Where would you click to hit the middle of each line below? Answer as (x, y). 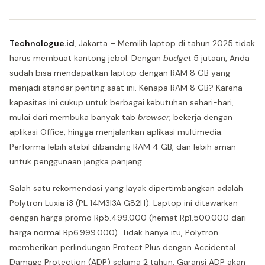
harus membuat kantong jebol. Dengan (86, 58)
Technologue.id (42, 43)
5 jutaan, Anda (220, 58)
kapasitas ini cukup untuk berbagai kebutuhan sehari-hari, (122, 102)
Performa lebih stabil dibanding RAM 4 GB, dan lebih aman (123, 147)
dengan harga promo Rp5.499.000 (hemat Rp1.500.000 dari (128, 218)
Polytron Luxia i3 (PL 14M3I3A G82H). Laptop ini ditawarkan (124, 203)
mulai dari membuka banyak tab (74, 117)
